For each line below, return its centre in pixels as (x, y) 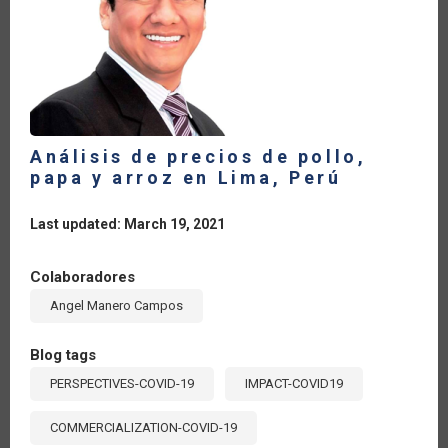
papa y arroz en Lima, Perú (186, 177)
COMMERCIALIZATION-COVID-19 (143, 427)
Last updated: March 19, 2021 (127, 223)
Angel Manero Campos (116, 305)
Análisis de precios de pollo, (198, 156)
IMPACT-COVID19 (294, 383)
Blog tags (63, 354)
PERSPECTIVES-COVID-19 (122, 383)
